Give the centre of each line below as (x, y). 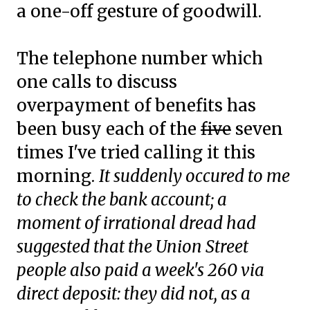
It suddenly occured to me (194, 176)
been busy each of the (109, 129)
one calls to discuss (97, 82)
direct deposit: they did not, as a (134, 294)
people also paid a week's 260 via (140, 270)
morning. (58, 176)
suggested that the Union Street (133, 247)
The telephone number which (140, 58)
